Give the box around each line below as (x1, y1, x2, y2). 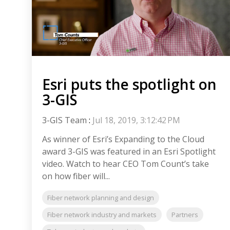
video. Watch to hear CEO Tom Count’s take (42, 158, 209, 170)
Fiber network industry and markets (47, 210, 157, 220)
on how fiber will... (42, 170, 110, 182)
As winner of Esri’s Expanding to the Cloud (42, 133, 204, 145)
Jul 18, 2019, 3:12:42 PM (92, 114, 180, 126)
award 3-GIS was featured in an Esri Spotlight (42, 146, 216, 158)
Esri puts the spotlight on (42, 74, 217, 94)
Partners (171, 210, 198, 220)
